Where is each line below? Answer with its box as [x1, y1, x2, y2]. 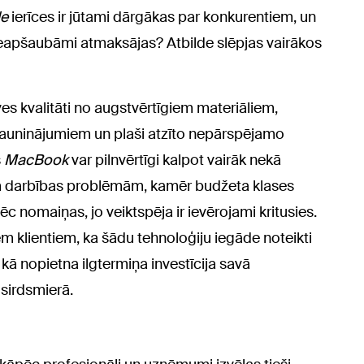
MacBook [4, 149, 71, 170]
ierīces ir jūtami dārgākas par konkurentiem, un [11, 6, 316, 27]
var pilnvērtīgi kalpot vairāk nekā [71, 149, 281, 170]
